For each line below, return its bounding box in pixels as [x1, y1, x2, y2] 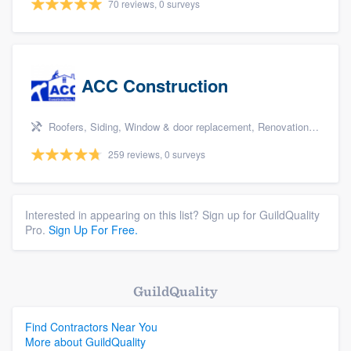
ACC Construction [81, 73, 228, 98]
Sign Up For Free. [49, 222, 138, 237]
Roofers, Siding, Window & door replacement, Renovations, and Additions [45, 119, 309, 134]
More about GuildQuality [25, 334, 146, 349]
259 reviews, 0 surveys [108, 147, 205, 161]
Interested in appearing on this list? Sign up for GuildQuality [25, 207, 320, 223]
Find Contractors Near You [25, 319, 157, 335]
